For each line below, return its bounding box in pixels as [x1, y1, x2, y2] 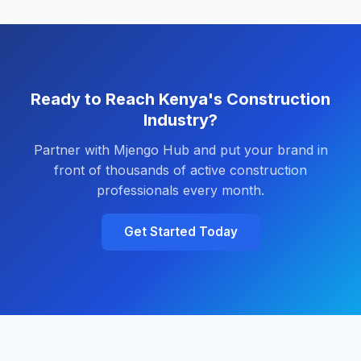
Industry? [143, 110, 218, 131]
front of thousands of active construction [54, 162, 307, 179]
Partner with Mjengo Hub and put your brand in [33, 142, 328, 159]
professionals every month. [97, 182, 264, 199]
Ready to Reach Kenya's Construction [31, 89, 330, 110]
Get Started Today [123, 224, 238, 240]
